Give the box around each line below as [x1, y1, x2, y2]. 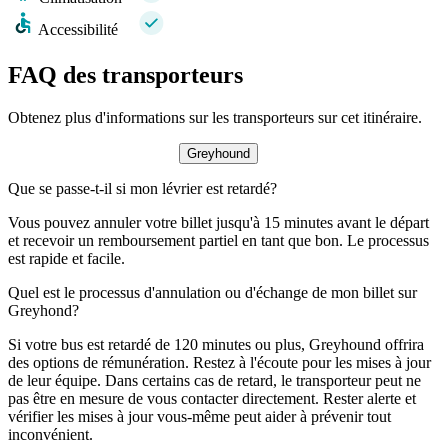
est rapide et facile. [8, 249, 125, 267]
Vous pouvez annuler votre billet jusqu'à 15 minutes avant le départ [8, 213, 429, 231]
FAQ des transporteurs [8, 61, 243, 88]
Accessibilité [38, 20, 118, 38]
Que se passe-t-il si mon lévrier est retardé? [8, 179, 277, 197]
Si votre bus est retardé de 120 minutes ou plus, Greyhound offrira [8, 335, 424, 353]
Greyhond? [8, 301, 79, 319]
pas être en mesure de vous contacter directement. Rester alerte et [8, 389, 416, 407]
